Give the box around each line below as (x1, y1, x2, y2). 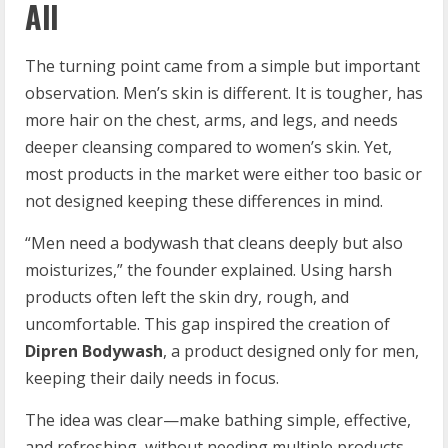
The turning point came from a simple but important (25, 54, 420, 77)
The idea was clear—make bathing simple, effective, (25, 408, 411, 431)
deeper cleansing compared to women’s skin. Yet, (25, 135, 392, 158)
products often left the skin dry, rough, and (25, 285, 349, 308)
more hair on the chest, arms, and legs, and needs (25, 108, 398, 131)
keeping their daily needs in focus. (25, 366, 279, 389)
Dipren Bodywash (25, 339, 163, 362)
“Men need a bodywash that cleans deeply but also (25, 231, 403, 254)
